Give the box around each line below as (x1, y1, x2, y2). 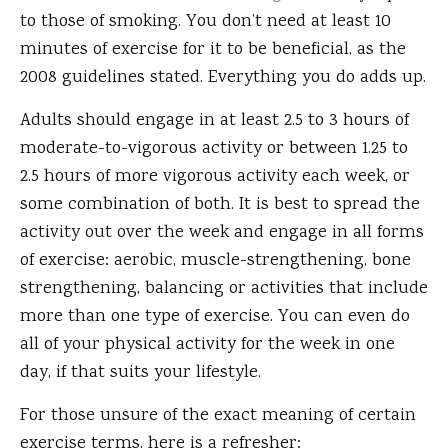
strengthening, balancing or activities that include (20, 276, 428, 303)
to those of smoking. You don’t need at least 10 (20, 9, 391, 36)
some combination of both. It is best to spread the (20, 192, 420, 219)
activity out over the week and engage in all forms (20, 220, 424, 247)
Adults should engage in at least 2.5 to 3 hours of (20, 108, 409, 135)
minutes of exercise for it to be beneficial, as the (20, 37, 406, 64)
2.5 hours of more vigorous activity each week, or (20, 164, 410, 191)
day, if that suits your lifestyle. (20, 360, 261, 387)
